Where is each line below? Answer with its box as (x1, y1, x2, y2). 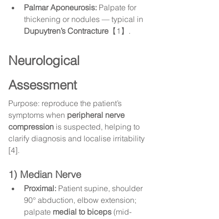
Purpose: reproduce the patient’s (8, 98, 124, 109)
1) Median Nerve (8, 168, 81, 181)
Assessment (8, 77, 77, 93)
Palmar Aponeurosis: (24, 2, 97, 13)
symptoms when (8, 110, 67, 120)
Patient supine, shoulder (56, 183, 145, 194)
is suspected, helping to (54, 122, 142, 132)
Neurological (8, 53, 83, 69)
